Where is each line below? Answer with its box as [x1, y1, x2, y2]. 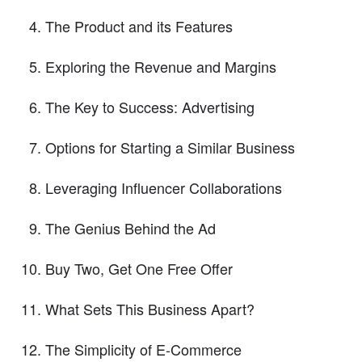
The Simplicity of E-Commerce [45, 339, 242, 360]
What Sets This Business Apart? [45, 298, 255, 320]
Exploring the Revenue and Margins [45, 56, 276, 78]
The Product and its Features [45, 15, 233, 37]
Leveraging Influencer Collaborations [45, 177, 282, 199]
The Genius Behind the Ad [45, 217, 216, 239]
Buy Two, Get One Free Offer [45, 258, 233, 280]
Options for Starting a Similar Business [45, 137, 295, 158]
